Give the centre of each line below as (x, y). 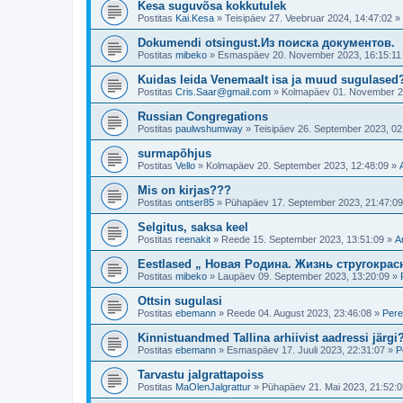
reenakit (193, 239)
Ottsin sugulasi (180, 301)
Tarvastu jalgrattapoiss (201, 375)
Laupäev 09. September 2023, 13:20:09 (304, 276)
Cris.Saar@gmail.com (223, 92)
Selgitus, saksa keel (193, 227)
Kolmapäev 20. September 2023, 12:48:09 (297, 166)
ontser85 (195, 202)
